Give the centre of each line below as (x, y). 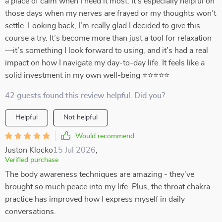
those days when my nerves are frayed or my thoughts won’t (111, 13)
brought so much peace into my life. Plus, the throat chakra (108, 187)
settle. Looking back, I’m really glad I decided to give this (103, 26)
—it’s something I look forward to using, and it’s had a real (107, 51)
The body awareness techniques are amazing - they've (100, 174)
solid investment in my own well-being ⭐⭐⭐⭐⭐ (87, 75)
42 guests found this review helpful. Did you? (85, 96)
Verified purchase (32, 160)
